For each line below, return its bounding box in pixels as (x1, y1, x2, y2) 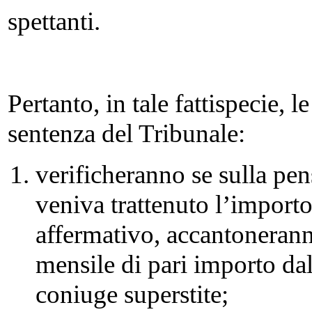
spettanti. (8, 7, 100, 36)
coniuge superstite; (36, 280, 228, 309)
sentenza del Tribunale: (8, 119, 245, 148)
